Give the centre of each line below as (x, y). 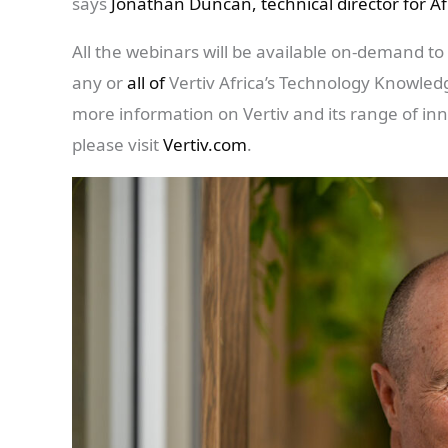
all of (146, 83)
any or (99, 83)
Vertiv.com (205, 145)
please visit (117, 145)
